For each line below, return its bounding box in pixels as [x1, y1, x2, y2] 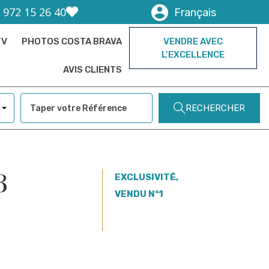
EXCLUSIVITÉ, [115, 172, 179, 183]
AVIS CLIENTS [63, 64, 122, 75]
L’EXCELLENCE [162, 49, 225, 60]
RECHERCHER [186, 103, 245, 113]
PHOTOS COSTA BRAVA [22, 36, 122, 47]
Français [174, 6, 217, 19]
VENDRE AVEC [163, 36, 223, 47]
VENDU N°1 [115, 189, 164, 199]
